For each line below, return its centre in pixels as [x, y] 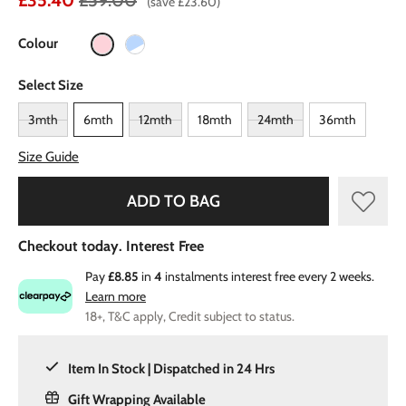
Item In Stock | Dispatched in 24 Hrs [171, 369]
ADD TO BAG [174, 201]
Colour [38, 43]
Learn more [116, 296]
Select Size [51, 85]
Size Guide [48, 157]
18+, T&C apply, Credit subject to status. [190, 316]
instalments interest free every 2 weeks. [268, 276]
